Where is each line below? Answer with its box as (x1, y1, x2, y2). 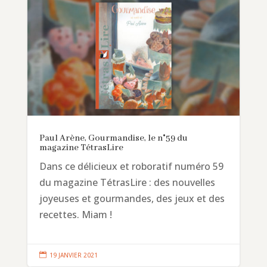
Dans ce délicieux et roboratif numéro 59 (39, 159, 223, 173)
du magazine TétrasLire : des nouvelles (39, 175, 215, 189)
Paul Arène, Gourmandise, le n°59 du (39, 132, 188, 144)
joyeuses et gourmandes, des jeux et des (39, 191, 225, 205)
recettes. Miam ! (39, 207, 112, 221)
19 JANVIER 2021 (49, 250, 98, 259)
